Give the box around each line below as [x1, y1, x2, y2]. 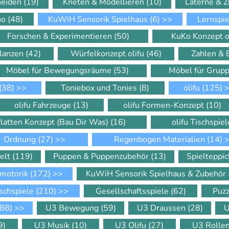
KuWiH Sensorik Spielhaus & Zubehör [85, 168, 228, 179]
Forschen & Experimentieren [7, 31, 114, 42]
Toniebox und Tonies [61, 82, 139, 94]
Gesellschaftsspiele [95, 185, 171, 197]
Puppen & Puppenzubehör [53, 151, 151, 163]
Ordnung [3, 133, 38, 145]
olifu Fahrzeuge [14, 99, 73, 111]
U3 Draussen [136, 202, 188, 214]
